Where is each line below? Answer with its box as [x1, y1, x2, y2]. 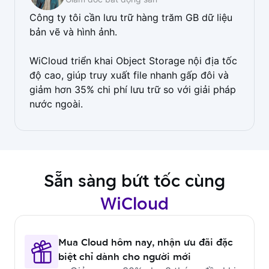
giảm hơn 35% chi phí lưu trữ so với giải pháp [29, 83, 236, 95]
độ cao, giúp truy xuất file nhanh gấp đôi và [29, 69, 229, 81]
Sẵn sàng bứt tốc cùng [44, 169, 225, 192]
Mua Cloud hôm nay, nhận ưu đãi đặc [58, 235, 233, 249]
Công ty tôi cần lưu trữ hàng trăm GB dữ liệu [29, 11, 232, 23]
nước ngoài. [29, 98, 83, 110]
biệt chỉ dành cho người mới [58, 250, 191, 263]
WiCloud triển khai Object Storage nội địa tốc [29, 55, 237, 67]
